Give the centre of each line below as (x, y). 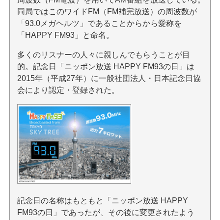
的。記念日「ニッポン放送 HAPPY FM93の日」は (106, 67)
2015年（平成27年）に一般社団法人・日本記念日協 (109, 78)
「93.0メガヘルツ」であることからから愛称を (99, 23)
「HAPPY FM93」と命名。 (65, 35)
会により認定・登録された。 (68, 90)
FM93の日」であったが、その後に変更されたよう (106, 213)
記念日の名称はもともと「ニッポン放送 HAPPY (102, 201)
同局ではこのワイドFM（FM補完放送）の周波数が (107, 12)
